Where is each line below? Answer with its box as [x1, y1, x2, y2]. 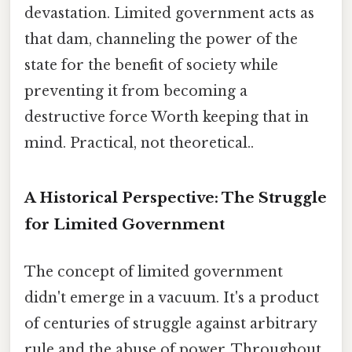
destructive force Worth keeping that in [24, 108, 309, 126]
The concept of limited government [24, 262, 283, 280]
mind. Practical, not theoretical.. [24, 134, 254, 152]
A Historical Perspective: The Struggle [24, 189, 327, 207]
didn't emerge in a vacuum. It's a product [24, 288, 319, 306]
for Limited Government [24, 215, 225, 234]
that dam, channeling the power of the [24, 30, 298, 48]
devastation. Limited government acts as [24, 4, 314, 22]
